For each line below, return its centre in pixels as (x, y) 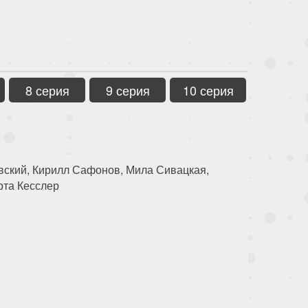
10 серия (208, 90)
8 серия (47, 90)
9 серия (128, 90)
